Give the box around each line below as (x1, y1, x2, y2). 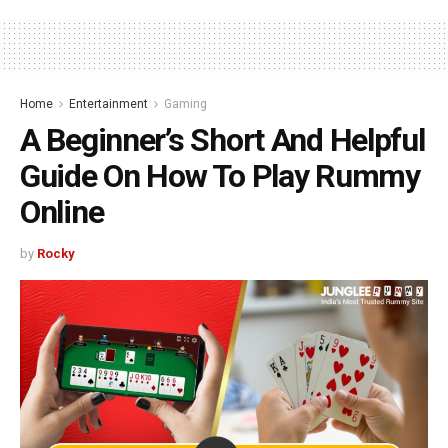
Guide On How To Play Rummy (20, 156, 420, 195)
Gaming (164, 96, 207, 111)
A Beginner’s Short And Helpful (20, 120, 425, 159)
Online (20, 192, 104, 231)
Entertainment (69, 96, 148, 111)
